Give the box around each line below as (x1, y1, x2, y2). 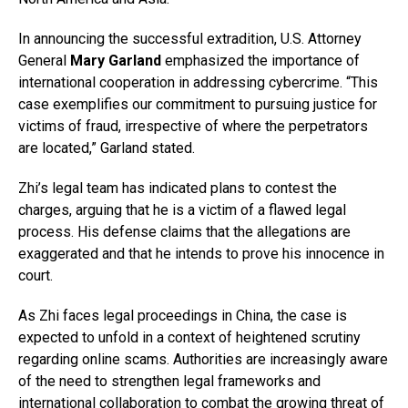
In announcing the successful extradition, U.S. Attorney (18, 30, 362, 48)
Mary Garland (70, 52, 161, 70)
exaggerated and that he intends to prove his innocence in (18, 245, 384, 263)
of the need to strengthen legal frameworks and (18, 372, 321, 391)
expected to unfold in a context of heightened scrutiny (18, 329, 361, 347)
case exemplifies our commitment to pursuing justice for (18, 96, 377, 114)
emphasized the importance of (161, 52, 360, 70)
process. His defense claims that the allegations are (18, 223, 351, 241)
